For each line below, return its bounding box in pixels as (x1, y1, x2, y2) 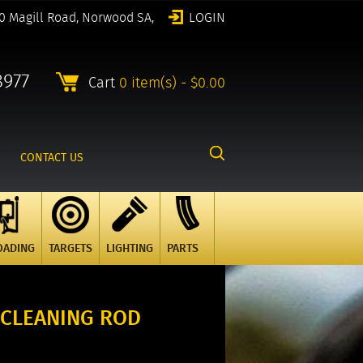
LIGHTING (106, 240, 153, 256)
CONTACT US (20, 149, 83, 165)
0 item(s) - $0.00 (119, 72, 225, 93)
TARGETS (49, 240, 92, 256)
